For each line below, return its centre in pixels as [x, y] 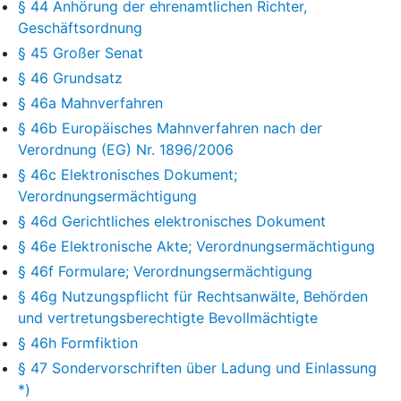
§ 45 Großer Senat [81, 52]
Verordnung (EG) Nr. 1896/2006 [126, 149]
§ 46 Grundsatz [70, 77]
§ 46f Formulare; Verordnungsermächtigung [165, 271]
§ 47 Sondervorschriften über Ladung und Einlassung [197, 367]
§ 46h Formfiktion [78, 342]
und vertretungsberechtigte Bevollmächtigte [168, 317]
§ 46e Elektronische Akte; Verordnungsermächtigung [196, 246]
